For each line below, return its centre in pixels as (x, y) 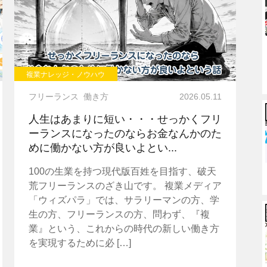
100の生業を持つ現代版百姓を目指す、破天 (122, 171)
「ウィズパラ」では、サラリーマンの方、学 (124, 200)
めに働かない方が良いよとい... (103, 148)
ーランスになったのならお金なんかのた (125, 133)
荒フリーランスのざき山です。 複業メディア (125, 185)
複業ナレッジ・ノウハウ (66, 74)
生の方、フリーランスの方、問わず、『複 (119, 214)
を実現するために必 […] (80, 243)
